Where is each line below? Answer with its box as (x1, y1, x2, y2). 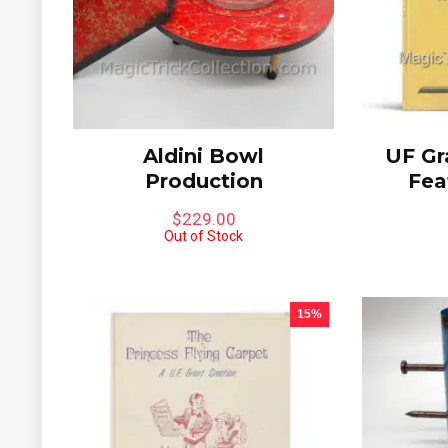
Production (144, 168, 263, 193)
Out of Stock (164, 227, 244, 244)
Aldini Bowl (143, 143, 265, 168)
